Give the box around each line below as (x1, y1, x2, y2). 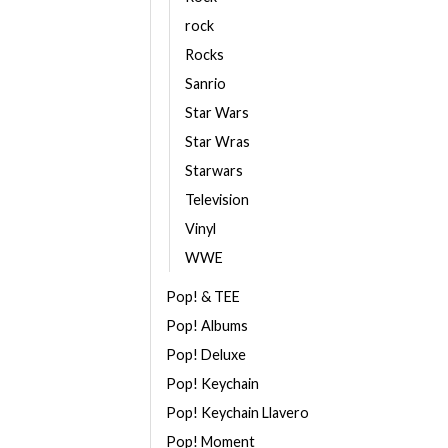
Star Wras (185, 133, 250, 150)
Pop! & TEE (166, 288, 240, 305)
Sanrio (185, 75, 226, 92)
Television (185, 191, 249, 208)
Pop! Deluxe (166, 346, 246, 363)
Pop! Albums (166, 317, 248, 334)
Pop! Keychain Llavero (166, 404, 309, 421)
